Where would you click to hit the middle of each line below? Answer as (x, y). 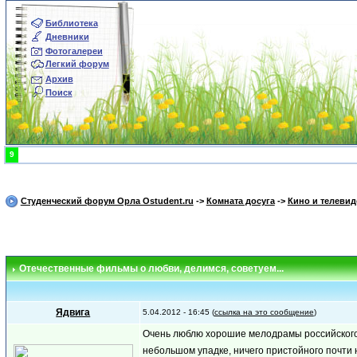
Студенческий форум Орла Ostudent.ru (107, 200)
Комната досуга (240, 200)
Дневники (67, 37)
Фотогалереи (74, 51)
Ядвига (73, 312)
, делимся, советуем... (231, 269)
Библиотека (71, 23)
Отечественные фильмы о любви (99, 269)
